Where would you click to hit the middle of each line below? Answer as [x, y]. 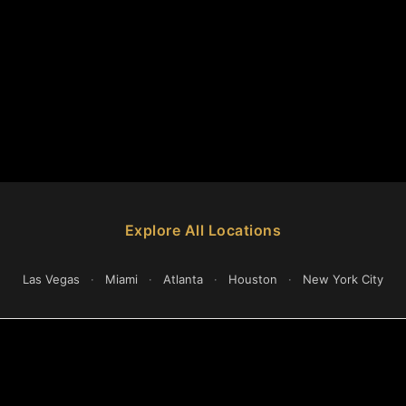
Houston [253, 279]
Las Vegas [51, 279]
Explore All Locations [203, 230]
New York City [343, 279]
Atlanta [183, 279]
